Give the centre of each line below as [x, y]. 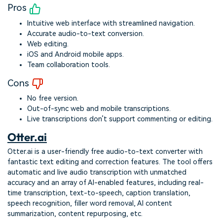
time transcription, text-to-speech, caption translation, [99, 193]
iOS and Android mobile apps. [75, 54]
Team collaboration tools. [69, 65]
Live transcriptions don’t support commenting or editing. [120, 119]
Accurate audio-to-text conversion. [86, 34]
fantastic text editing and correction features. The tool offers [110, 162]
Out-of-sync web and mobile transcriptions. [99, 109]
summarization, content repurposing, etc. [75, 214]
